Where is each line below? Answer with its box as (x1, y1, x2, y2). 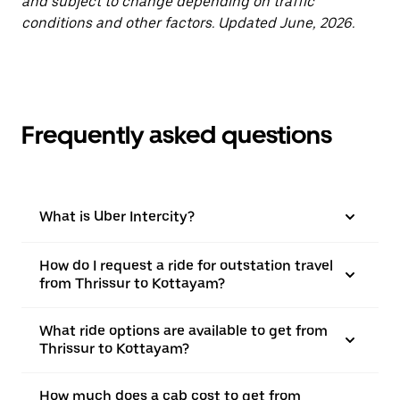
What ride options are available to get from (39, 322, 328, 339)
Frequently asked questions (21, 120, 332, 150)
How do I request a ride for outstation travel (39, 257, 333, 274)
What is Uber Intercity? (39, 208, 195, 225)
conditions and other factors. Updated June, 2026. (21, 14, 354, 31)
